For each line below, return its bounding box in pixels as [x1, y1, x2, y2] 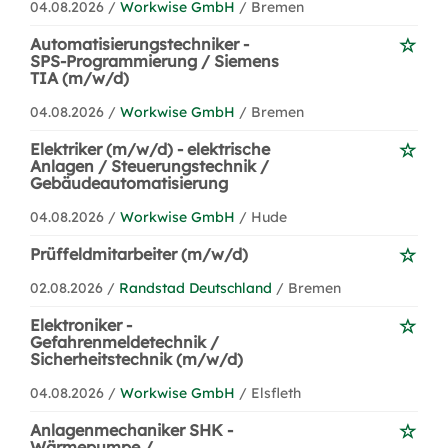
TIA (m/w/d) [30, 68, 129, 88]
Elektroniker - [30, 315, 132, 335]
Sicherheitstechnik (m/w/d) [30, 349, 243, 369]
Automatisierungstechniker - [30, 34, 249, 54]
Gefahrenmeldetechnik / [30, 332, 219, 352]
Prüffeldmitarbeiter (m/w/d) [30, 244, 248, 264]
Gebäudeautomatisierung [30, 173, 228, 193]
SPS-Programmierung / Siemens [30, 51, 279, 71]
